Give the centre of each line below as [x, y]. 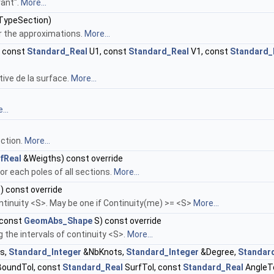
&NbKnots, [104, 252]
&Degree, [218, 252]
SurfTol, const [153, 268]
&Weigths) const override [72, 159]
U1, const [108, 52]
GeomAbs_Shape [58, 221]
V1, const [209, 52]
